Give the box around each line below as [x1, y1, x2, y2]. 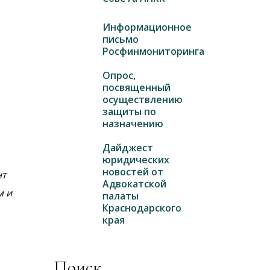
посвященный [102, 81, 171, 94]
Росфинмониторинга [102, 45, 204, 58]
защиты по [102, 105, 156, 118]
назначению [102, 117, 163, 130]
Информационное [102, 20, 192, 34]
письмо [102, 33, 139, 46]
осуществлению [102, 93, 183, 106]
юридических [102, 153, 169, 166]
